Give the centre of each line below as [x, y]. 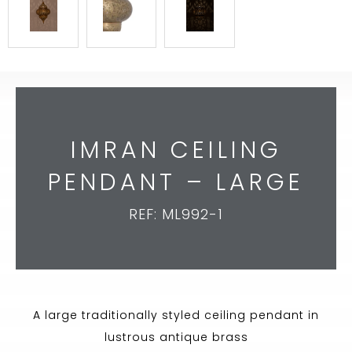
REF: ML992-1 [176, 214]
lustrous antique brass [176, 337]
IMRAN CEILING [176, 150]
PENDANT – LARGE [176, 183]
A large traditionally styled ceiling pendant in [176, 315]
